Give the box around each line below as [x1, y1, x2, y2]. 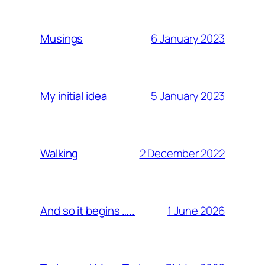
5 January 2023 [151, 88, 225, 104]
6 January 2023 [151, 30, 225, 46]
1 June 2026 [167, 202, 225, 218]
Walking [40, 146, 79, 161]
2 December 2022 [139, 145, 225, 161]
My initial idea [40, 88, 107, 104]
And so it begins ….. [40, 203, 135, 219]
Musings [40, 31, 83, 47]
